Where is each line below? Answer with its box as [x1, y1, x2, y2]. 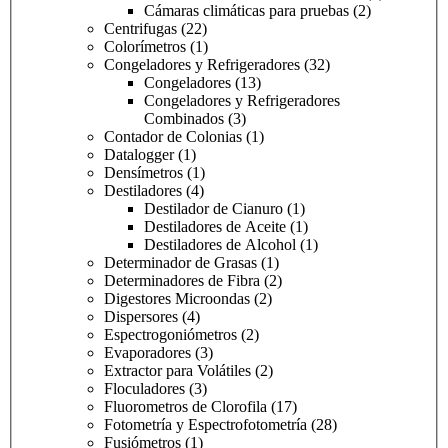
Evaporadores [104, 344, 195, 362]
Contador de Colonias [104, 128, 246, 146]
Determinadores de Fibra [104, 272, 264, 290]
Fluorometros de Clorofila [104, 398, 271, 416]
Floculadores [104, 380, 189, 398]
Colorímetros [104, 38, 190, 56]
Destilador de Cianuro [144, 200, 287, 218]
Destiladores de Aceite [144, 218, 290, 236]
